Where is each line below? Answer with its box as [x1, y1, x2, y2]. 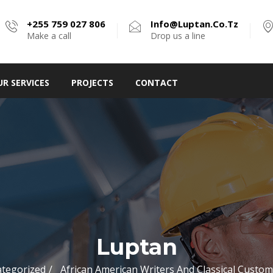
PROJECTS [71, 77, 113, 89]
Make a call [27, 30, 71, 41]
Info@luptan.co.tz [151, 18, 238, 30]
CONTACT [135, 77, 178, 89]
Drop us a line [151, 30, 205, 41]
